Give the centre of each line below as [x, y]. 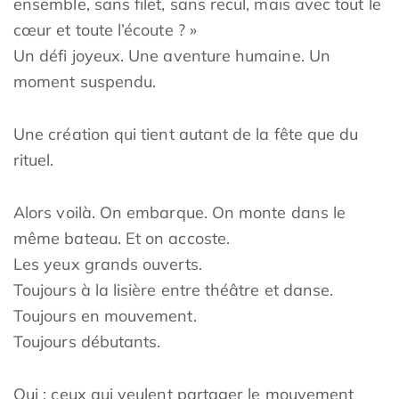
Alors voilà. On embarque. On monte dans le [180, 212]
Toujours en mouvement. [105, 316]
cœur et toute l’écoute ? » [105, 30]
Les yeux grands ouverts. [108, 264]
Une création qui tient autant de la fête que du [186, 134]
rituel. [34, 160]
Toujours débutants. [87, 342]
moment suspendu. [85, 81]
